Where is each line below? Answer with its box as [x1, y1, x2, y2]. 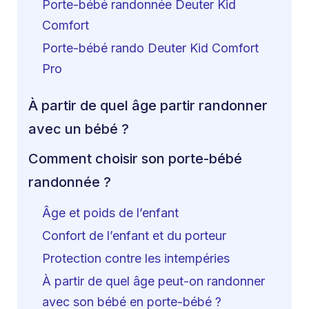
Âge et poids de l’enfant [42, 205, 179, 220]
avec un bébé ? [28, 120, 129, 137]
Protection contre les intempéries [42, 250, 230, 266]
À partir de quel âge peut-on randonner [42, 274, 265, 289]
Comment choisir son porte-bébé [28, 150, 242, 168]
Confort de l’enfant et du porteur [42, 228, 226, 243]
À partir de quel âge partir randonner [28, 97, 268, 114]
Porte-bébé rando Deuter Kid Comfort [42, 41, 259, 56]
